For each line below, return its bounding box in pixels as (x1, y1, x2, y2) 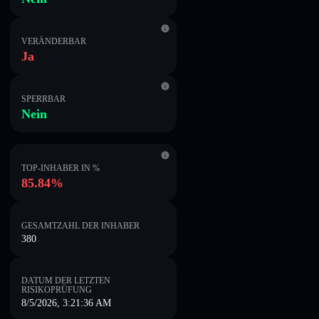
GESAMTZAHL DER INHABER (21, 221, 140, 231)
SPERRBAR (21, 94, 66, 104)
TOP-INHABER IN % (21, 163, 100, 173)
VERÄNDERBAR (21, 36, 86, 46)
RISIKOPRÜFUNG (21, 285, 92, 295)
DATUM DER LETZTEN (21, 276, 110, 286)
